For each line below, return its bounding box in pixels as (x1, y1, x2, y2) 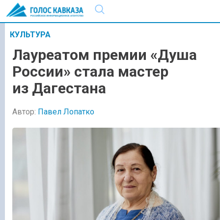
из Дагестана (12, 80, 106, 97)
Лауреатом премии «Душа (12, 46, 197, 64)
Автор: (12, 107, 38, 116)
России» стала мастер (12, 63, 168, 81)
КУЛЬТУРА (10, 30, 51, 39)
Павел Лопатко (38, 107, 94, 116)
